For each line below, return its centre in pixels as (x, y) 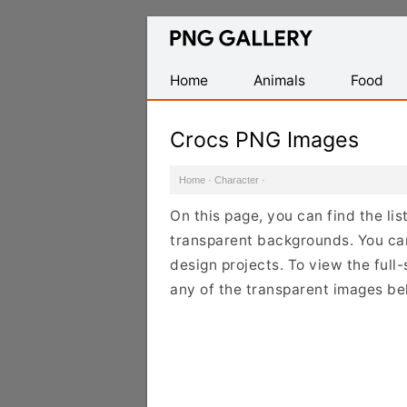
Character (237, 180)
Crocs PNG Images (264, 139)
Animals (279, 80)
